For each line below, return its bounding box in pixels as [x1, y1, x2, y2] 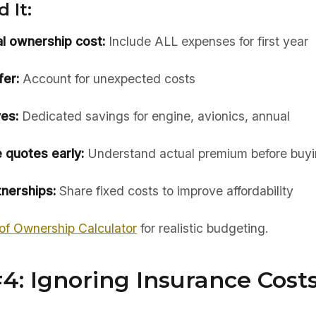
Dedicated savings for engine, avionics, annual [18, 109, 290, 123]
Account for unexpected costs [18, 71, 195, 86]
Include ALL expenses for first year [104, 34, 308, 49]
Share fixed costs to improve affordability [55, 183, 293, 198]
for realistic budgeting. [137, 221, 269, 236]
